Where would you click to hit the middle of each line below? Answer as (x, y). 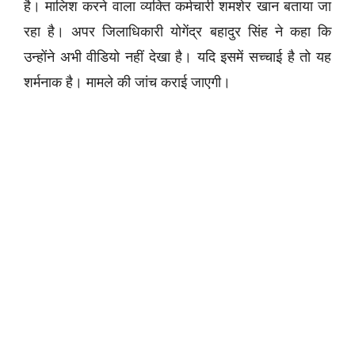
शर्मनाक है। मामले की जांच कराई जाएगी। (127, 83)
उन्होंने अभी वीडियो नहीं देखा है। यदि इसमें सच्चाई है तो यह (177, 57)
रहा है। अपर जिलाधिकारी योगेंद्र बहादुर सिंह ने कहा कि (177, 32)
